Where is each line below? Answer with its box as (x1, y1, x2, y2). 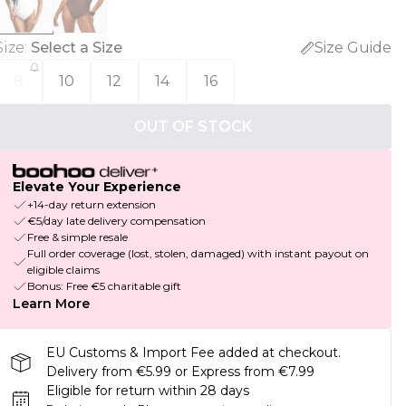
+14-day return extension (26, 198, 156, 212)
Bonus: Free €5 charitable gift (26, 279, 181, 294)
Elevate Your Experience (12, 179, 181, 196)
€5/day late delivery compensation (26, 214, 206, 228)
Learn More (12, 295, 90, 313)
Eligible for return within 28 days (45, 382, 249, 400)
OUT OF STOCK (133, 118, 252, 135)
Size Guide (314, 39, 391, 56)
